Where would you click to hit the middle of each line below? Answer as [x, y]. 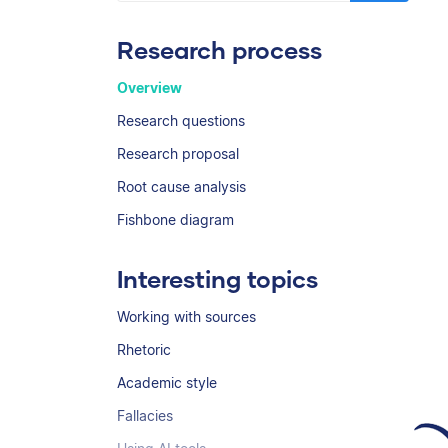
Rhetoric [144, 349]
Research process [219, 49]
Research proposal [178, 153]
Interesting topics [217, 278]
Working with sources [186, 316]
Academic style [167, 382]
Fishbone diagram [175, 219]
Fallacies [145, 415]
